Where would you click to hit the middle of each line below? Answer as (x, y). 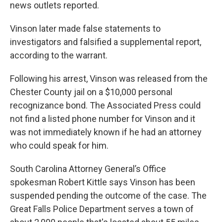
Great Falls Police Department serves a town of (102, 209)
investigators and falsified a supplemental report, (106, 42)
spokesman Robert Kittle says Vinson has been (103, 182)
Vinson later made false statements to (85, 29)
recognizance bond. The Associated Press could (105, 106)
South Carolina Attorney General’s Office (88, 169)
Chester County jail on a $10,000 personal (91, 92)
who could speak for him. (59, 146)
